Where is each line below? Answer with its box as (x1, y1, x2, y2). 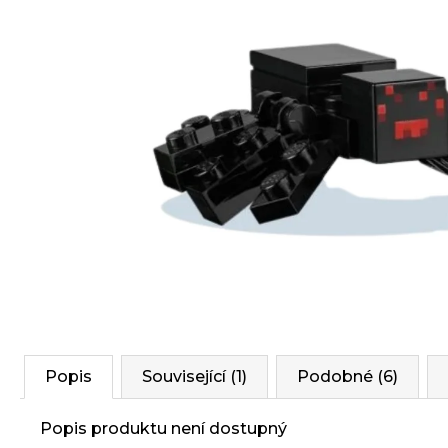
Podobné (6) (297, 367, 398, 386)
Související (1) (142, 367, 247, 386)
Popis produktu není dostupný (40, 419, 287, 438)
